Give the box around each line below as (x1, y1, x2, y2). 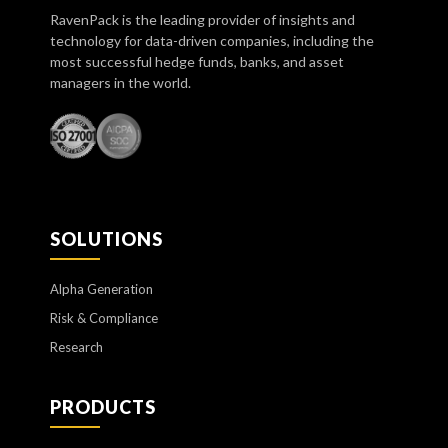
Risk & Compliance (50, 309, 158, 326)
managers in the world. (50, 73, 191, 91)
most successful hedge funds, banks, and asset (50, 52, 344, 70)
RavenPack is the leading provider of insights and (50, 10, 355, 28)
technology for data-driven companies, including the (50, 31, 374, 49)
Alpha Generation (50, 280, 153, 297)
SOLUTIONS (50, 227, 163, 250)
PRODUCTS (50, 395, 156, 418)
